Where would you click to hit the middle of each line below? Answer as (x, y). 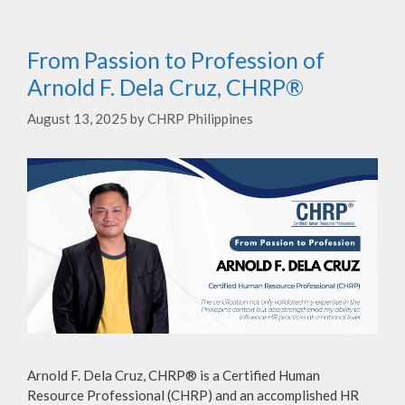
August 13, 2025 (77, 119)
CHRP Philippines (200, 119)
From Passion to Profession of (176, 59)
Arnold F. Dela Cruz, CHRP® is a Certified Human (174, 376)
